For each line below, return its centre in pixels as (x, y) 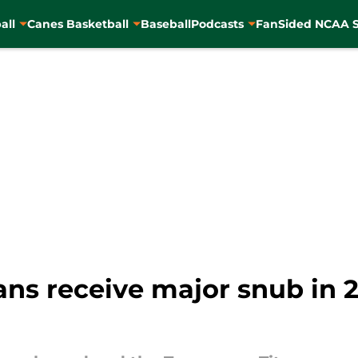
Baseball (165, 24)
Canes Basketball (78, 24)
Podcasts (217, 24)
